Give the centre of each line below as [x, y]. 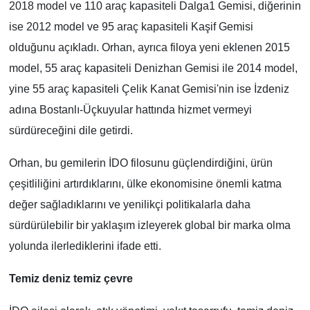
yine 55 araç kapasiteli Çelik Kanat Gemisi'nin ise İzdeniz [149, 89]
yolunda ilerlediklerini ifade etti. [85, 246]
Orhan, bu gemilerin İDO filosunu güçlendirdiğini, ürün [140, 163]
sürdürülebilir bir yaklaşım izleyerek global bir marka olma [149, 226]
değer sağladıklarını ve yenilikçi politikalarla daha [129, 205]
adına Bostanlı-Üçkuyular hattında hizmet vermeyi [130, 110]
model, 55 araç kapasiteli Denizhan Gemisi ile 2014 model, [153, 69]
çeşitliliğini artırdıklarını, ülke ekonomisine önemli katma [145, 184]
